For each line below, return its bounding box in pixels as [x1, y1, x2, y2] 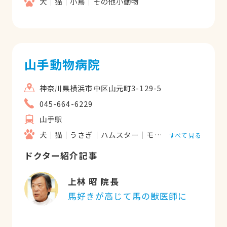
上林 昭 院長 [67, 175, 119, 188]
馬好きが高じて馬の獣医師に [67, 190, 187, 202]
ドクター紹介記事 [24, 149, 97, 162]
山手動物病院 [24, 55, 101, 73]
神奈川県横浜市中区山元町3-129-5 [39, 83, 162, 94]
